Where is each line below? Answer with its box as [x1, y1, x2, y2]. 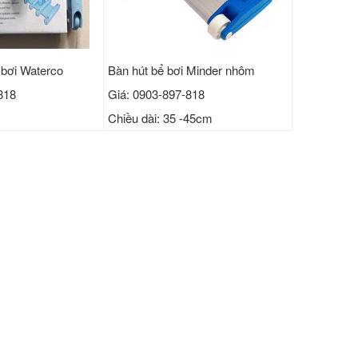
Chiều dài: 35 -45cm [108, 109, 213, 127]
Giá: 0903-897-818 [108, 86, 205, 103]
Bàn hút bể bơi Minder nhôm [108, 62, 256, 79]
